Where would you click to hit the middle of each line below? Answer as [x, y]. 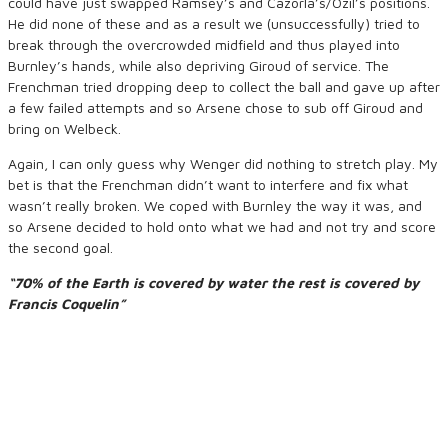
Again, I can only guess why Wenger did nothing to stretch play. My [223, 163]
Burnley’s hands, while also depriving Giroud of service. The [198, 65]
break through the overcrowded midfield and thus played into [204, 44]
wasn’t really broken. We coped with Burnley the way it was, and [215, 205]
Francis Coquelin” [66, 303]
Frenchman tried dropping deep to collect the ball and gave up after [224, 86]
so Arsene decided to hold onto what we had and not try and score [222, 226]
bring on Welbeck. [64, 128]
